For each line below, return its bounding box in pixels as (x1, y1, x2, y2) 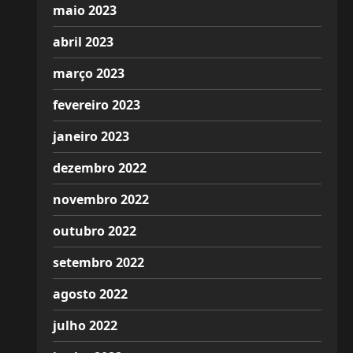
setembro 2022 (52, 254, 144, 271)
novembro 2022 (52, 191, 149, 208)
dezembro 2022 (52, 159, 147, 176)
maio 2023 (52, 2, 117, 19)
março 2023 (52, 65, 124, 82)
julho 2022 (52, 317, 117, 334)
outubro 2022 (52, 222, 136, 240)
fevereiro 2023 (52, 96, 140, 113)
